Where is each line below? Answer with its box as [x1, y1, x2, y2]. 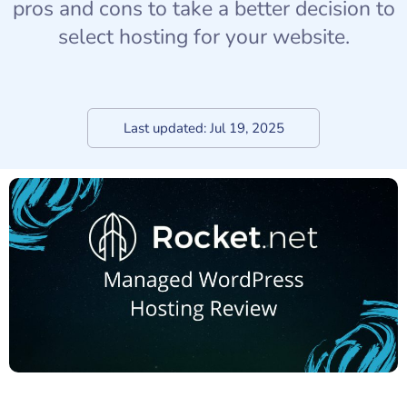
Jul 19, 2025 [209, 118, 284, 137]
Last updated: [123, 118, 206, 137]
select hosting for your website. [57, 22, 350, 51]
